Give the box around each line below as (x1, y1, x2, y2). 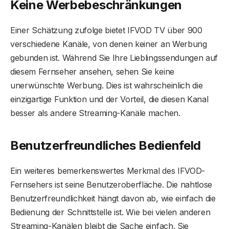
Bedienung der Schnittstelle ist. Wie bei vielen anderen (10, 207, 211, 217)
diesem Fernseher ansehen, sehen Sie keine (10, 66, 174, 77)
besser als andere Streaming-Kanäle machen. (10, 107, 180, 118)
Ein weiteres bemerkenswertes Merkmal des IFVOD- (10, 165, 205, 176)
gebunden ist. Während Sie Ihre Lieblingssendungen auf (10, 52, 218, 63)
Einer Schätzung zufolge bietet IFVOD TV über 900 (10, 25, 202, 35)
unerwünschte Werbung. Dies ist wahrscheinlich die (10, 80, 203, 90)
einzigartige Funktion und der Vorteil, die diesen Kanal (10, 94, 209, 104)
